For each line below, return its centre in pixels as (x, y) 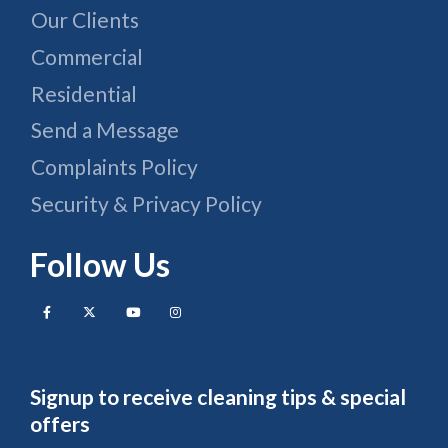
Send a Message (105, 130)
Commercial (87, 56)
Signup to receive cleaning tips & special (218, 396)
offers (60, 423)
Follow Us (100, 265)
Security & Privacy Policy (146, 204)
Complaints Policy (114, 167)
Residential (84, 93)
